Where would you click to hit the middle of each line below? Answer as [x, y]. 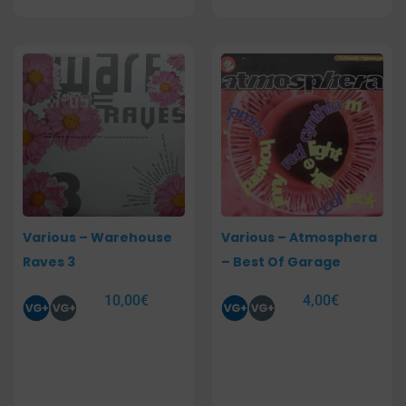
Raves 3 [49, 262]
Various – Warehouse [97, 238]
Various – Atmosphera [299, 238]
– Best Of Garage [281, 262]
